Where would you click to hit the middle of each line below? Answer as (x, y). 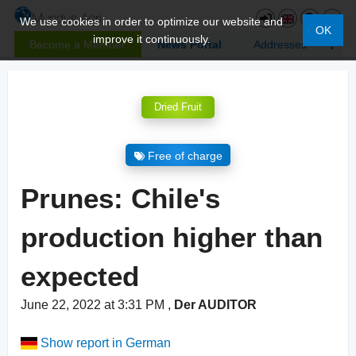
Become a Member (78, 44)
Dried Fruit (178, 107)
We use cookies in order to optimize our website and (152, 21)
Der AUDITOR (215, 305)
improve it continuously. (151, 39)
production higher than (172, 238)
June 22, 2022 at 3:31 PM (94, 305)
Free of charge (185, 156)
